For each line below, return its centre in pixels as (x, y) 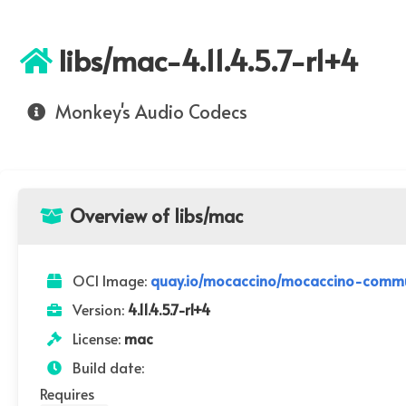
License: (97, 338)
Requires (67, 393)
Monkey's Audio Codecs (149, 111)
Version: (98, 309)
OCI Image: (110, 280)
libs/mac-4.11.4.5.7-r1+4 (208, 60)
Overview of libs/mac (154, 216)
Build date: (106, 367)
